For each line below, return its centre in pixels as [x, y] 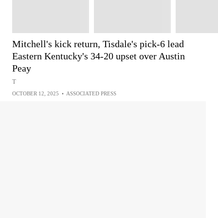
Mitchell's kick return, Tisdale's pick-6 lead [98, 44]
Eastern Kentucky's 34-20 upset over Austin [99, 56]
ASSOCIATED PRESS [91, 93]
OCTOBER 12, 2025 [36, 93]
